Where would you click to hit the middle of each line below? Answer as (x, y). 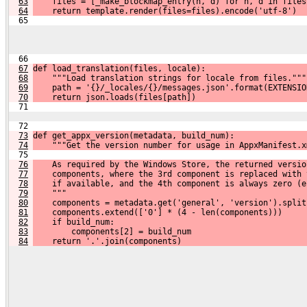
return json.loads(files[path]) (114, 97)
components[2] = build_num (112, 231)
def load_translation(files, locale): (119, 68)
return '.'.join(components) (107, 241)
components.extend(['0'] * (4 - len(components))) (158, 212)
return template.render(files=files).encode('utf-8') (165, 11)
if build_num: (74, 222)
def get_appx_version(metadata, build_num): (134, 135)
